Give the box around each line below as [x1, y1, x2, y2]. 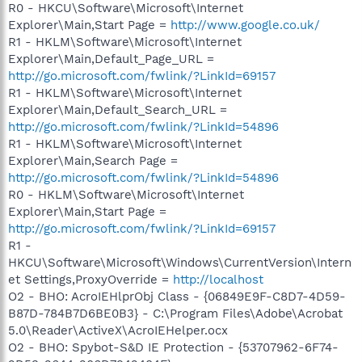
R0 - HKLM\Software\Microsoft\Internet [8, 187, 244, 202]
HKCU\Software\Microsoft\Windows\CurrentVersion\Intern [8, 255, 351, 270]
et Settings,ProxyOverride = [8, 272, 173, 287]
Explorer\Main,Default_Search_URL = [8, 103, 227, 117]
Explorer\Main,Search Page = [8, 154, 178, 168]
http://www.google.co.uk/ [170, 18, 320, 32]
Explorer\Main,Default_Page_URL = [8, 52, 214, 66]
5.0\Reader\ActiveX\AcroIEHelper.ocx [8, 323, 228, 338]
